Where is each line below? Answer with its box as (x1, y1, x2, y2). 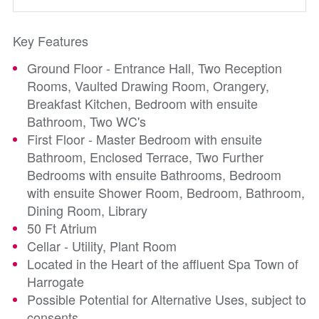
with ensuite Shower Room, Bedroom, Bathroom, (27, 183, 305, 202)
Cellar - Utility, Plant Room (27, 236, 177, 255)
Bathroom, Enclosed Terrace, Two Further (27, 147, 263, 166)
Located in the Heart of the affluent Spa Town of (27, 254, 298, 273)
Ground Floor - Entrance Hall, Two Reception (27, 58, 282, 77)
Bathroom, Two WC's (27, 112, 146, 130)
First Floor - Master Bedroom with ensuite (27, 130, 262, 148)
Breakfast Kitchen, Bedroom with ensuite (27, 94, 258, 113)
